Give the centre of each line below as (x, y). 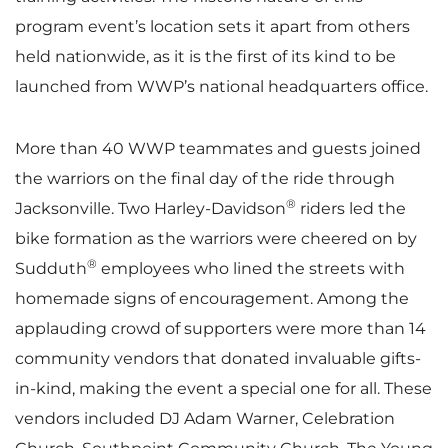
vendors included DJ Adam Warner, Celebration (205, 418)
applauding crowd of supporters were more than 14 (220, 328)
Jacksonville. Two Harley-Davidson (150, 208)
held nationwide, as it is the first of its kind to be (205, 56)
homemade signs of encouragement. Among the (212, 298)
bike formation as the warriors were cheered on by (216, 238)
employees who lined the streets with (251, 268)
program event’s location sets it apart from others (212, 26)
